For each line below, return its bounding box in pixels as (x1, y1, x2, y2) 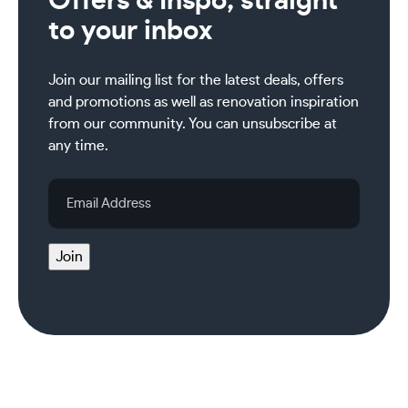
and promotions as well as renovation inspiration (47, 95, 359, 110)
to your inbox (47, 17, 212, 46)
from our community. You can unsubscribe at (47, 117, 337, 132)
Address (46, 203, 105, 219)
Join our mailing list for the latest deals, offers (47, 73, 343, 88)
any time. (47, 138, 108, 154)
